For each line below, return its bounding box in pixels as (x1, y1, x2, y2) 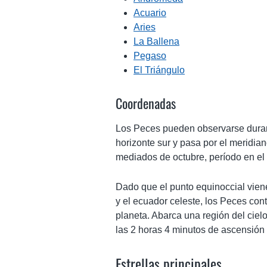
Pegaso (133, 50, 166, 61)
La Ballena (133, 36, 179, 46)
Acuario (133, 7, 166, 18)
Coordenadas (116, 92, 176, 113)
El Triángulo (133, 64, 185, 75)
